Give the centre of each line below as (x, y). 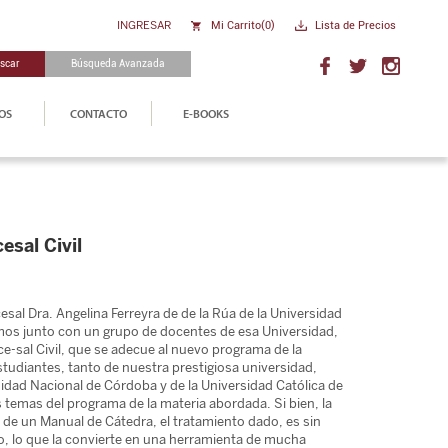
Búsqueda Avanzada (117, 63)
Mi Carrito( (238, 25)
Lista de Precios (356, 25)
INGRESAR (144, 24)
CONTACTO (98, 113)
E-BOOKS (206, 113)
